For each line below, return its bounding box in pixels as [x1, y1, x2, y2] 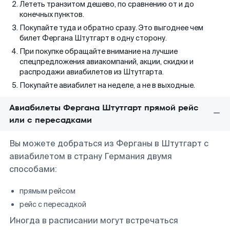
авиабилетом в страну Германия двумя [9, 151, 172, 162]
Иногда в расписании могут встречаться [9, 215, 178, 226]
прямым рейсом [20, 186, 75, 196]
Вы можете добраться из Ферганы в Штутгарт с [9, 138, 208, 149]
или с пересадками [9, 114, 92, 126]
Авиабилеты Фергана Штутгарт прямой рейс [9, 102, 199, 113]
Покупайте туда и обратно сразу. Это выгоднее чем [20, 23, 203, 32]
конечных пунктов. [20, 10, 84, 19]
